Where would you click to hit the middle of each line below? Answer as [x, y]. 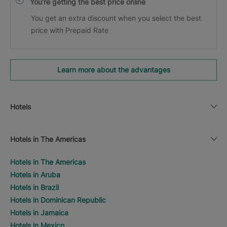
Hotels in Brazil [34, 187]
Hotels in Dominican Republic [58, 200]
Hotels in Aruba [35, 174]
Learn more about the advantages [113, 69]
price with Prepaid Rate [70, 30]
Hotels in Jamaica [39, 212]
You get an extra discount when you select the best [116, 18]
